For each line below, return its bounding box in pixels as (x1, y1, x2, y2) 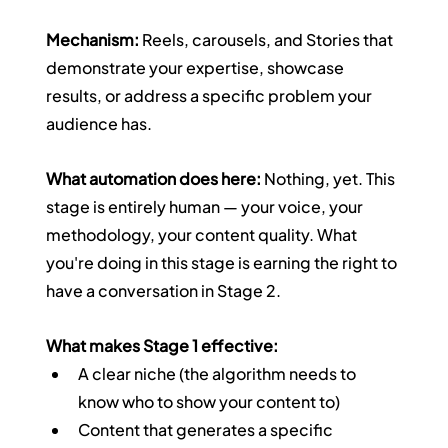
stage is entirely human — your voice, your (46, 196, 367, 218)
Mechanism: (46, 29, 140, 51)
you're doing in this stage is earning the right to (46, 252, 401, 274)
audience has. (46, 113, 153, 135)
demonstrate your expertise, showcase (46, 57, 348, 79)
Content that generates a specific (78, 419, 337, 441)
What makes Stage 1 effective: (46, 335, 279, 357)
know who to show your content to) (78, 391, 341, 413)
